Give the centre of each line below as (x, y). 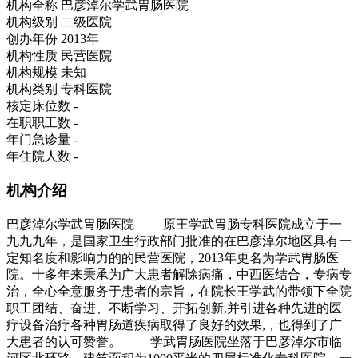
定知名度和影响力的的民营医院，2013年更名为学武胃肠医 (173, 257)
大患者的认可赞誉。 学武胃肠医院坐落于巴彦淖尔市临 (174, 341)
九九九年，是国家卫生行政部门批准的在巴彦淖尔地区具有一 (179, 241)
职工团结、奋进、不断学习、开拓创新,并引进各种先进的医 (174, 308)
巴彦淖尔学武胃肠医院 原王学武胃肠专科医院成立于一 (174, 224)
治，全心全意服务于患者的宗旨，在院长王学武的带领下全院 (179, 291)
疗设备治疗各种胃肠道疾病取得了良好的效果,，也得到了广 (174, 324)
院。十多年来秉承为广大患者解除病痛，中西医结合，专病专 (179, 274)
